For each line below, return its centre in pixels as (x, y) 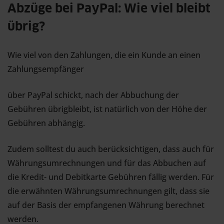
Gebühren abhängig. (46, 123)
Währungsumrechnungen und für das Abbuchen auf (107, 163)
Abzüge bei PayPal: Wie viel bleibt (109, 9)
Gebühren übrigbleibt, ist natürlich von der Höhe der (107, 109)
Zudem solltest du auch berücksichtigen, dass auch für (111, 149)
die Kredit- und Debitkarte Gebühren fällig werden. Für (111, 177)
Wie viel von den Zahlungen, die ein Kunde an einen (104, 55)
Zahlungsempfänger (46, 69)
